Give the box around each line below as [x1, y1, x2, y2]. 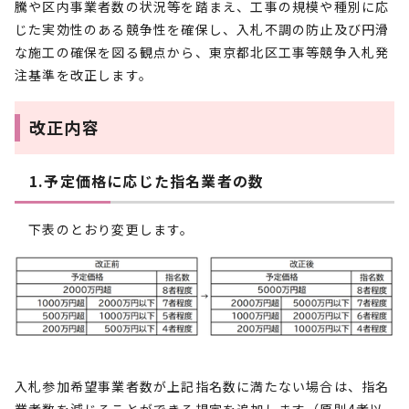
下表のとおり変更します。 [15, 220, 194, 238]
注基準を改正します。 [15, 66, 152, 84]
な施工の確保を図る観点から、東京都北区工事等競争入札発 [15, 43, 390, 61]
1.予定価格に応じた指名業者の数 [29, 170, 265, 192]
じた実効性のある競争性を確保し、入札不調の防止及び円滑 [15, 20, 390, 38]
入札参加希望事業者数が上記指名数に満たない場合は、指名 [15, 377, 390, 396]
